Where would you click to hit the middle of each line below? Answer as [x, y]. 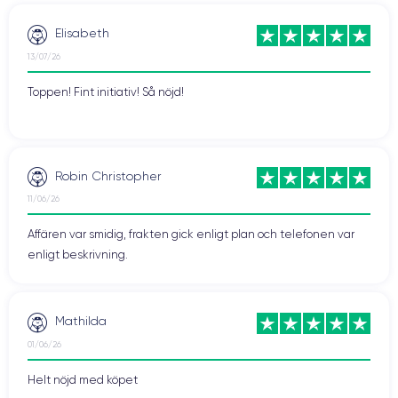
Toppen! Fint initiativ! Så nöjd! [106, 92]
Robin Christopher [108, 175]
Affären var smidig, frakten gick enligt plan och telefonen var [191, 235]
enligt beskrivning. [78, 255]
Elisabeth [82, 33]
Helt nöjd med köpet [83, 379]
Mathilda [81, 321]
